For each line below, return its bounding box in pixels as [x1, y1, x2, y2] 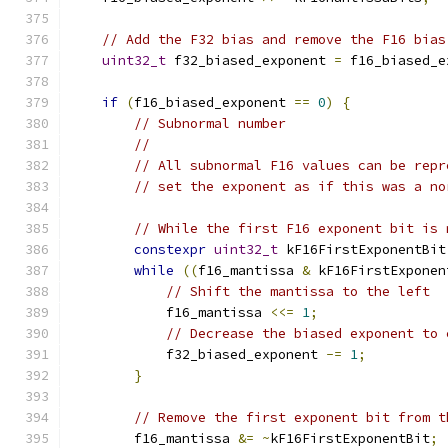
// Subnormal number [134, 115, 286, 132]
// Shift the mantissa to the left [166, 283, 430, 300]
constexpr [134, 241, 206, 258]
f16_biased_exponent [134, 94, 294, 111]
